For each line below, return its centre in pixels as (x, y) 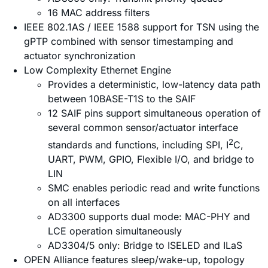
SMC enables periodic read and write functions (154, 188)
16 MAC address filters (99, 12)
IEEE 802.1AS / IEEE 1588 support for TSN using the (141, 27)
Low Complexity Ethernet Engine (98, 70)
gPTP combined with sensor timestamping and (129, 41)
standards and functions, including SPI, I (138, 144)
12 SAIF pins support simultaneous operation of (154, 113)
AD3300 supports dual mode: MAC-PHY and (149, 216)
